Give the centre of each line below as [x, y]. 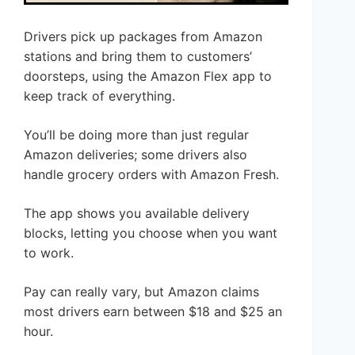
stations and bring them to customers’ [138, 56]
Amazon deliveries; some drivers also [136, 154]
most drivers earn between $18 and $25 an [153, 311]
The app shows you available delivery [137, 213]
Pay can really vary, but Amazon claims [141, 291]
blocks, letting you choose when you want [151, 233]
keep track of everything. [99, 95]
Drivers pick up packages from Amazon [143, 36]
